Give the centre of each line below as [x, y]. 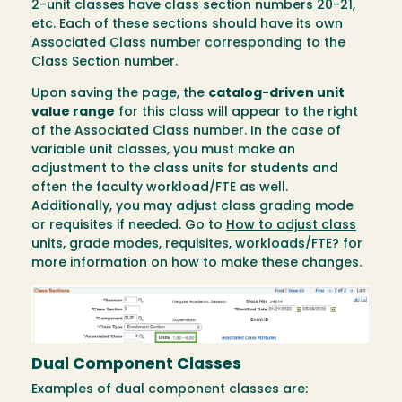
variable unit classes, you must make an [163, 151]
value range [73, 113]
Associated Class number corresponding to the [188, 44]
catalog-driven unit [276, 94]
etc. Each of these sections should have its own [187, 25]
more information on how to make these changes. [197, 264]
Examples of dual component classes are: [170, 390]
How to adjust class [291, 226]
